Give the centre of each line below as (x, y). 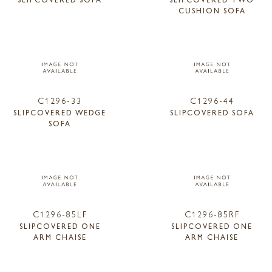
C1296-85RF (212, 214)
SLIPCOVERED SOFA (212, 113)
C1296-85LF (60, 214)
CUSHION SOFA (212, 10)
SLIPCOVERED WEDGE (60, 113)
